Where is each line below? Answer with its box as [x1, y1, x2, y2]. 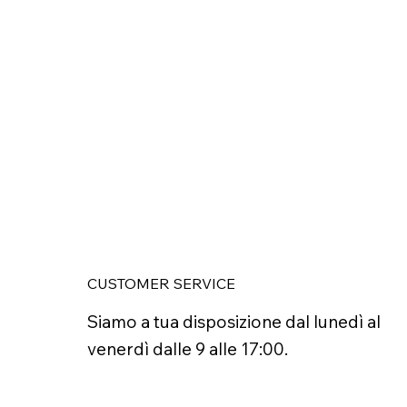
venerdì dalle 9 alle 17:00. [87, 338, 289, 361]
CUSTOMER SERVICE [86, 273, 235, 293]
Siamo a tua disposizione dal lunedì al [87, 311, 382, 333]
